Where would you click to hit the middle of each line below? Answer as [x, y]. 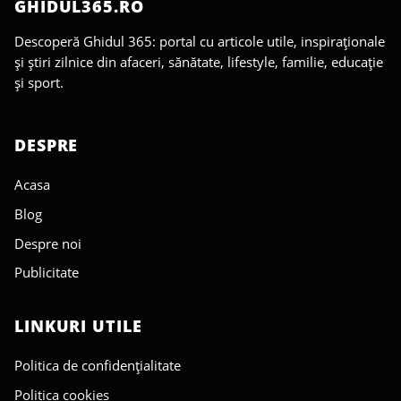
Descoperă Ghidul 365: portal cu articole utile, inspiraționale [200, 42]
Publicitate [47, 273]
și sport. [39, 83]
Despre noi [48, 243]
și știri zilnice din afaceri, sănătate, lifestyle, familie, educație [199, 62]
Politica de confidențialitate [98, 366]
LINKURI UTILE [78, 326]
